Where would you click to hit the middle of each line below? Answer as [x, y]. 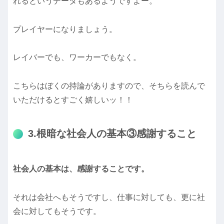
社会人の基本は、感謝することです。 [81, 169]
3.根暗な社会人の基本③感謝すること [112, 133]
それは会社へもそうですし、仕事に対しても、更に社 [109, 197]
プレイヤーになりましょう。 [65, 29]
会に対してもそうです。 [57, 211]
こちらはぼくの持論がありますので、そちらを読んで [109, 86]
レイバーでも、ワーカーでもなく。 [77, 57]
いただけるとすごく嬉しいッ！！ [73, 100]
